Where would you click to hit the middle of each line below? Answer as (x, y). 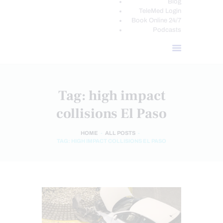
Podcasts (167, 30)
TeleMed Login (160, 11)
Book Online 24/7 (156, 21)
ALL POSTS (120, 133)
